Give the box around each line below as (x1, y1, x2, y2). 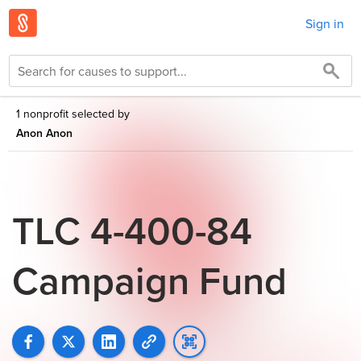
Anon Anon (16, 125, 73, 141)
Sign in (305, 14, 344, 32)
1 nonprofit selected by (16, 106, 130, 122)
